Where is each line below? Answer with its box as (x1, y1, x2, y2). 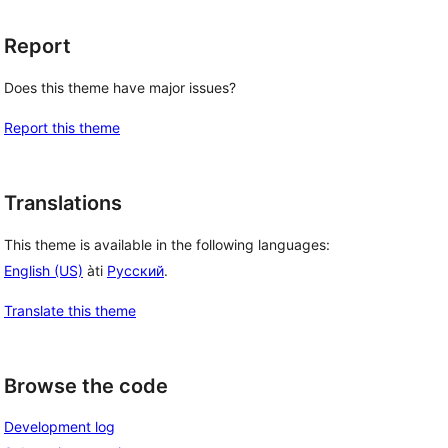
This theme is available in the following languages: (4, 235, 330, 253)
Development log (4, 418, 115, 436)
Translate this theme (4, 301, 136, 319)
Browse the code (4, 373, 168, 398)
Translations (4, 191, 122, 215)
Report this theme (4, 119, 120, 136)
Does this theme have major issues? (4, 79, 236, 96)
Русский (107, 261, 164, 279)
